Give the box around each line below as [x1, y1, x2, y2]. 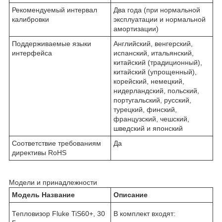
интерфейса [12, 49, 52, 57]
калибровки [12, 15, 49, 23]
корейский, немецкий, [113, 77, 184, 85]
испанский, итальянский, [113, 49, 194, 57]
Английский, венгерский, [113, 39, 193, 48]
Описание [113, 190, 148, 199]
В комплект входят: [113, 209, 175, 218]
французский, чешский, [113, 114, 189, 123]
